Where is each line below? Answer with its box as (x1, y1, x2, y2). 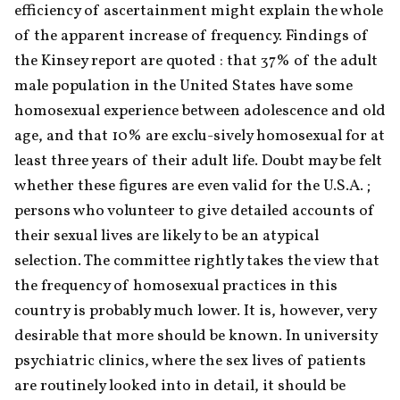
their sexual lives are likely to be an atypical (14, 224, 319, 247)
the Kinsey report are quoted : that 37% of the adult (14, 49, 378, 72)
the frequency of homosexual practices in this (14, 274, 337, 297)
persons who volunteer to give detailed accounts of (14, 199, 375, 222)
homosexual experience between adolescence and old (14, 99, 386, 122)
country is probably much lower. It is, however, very (14, 299, 376, 322)
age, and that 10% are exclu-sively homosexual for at (14, 124, 385, 147)
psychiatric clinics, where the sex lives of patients (14, 349, 366, 372)
